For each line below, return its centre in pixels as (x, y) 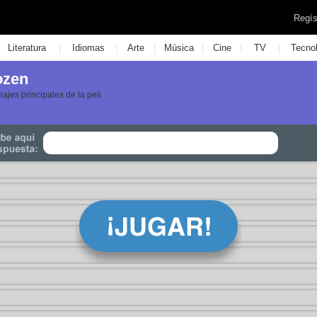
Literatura (27, 48)
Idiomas (88, 48)
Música (179, 48)
